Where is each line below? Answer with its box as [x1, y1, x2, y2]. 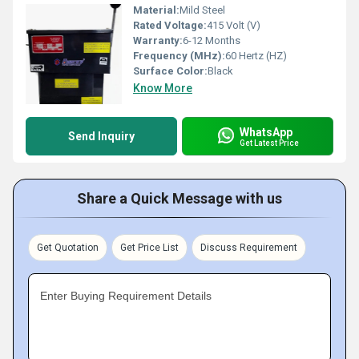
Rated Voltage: [133, 19, 207, 31]
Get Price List [120, 242, 179, 253]
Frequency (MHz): [133, 50, 225, 62]
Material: [133, 4, 179, 16]
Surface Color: [133, 65, 208, 77]
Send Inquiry [68, 130, 135, 143]
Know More [133, 82, 192, 95]
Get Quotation [37, 242, 99, 253]
